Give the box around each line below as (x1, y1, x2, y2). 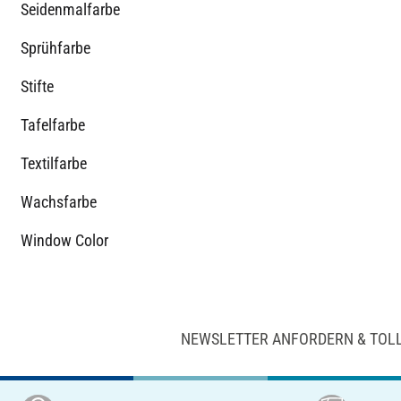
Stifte (21, 76, 54, 96)
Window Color (21, 230, 108, 250)
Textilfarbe (21, 153, 87, 173)
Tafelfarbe (21, 115, 85, 134)
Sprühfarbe (21, 38, 90, 57)
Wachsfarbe (21, 192, 97, 211)
